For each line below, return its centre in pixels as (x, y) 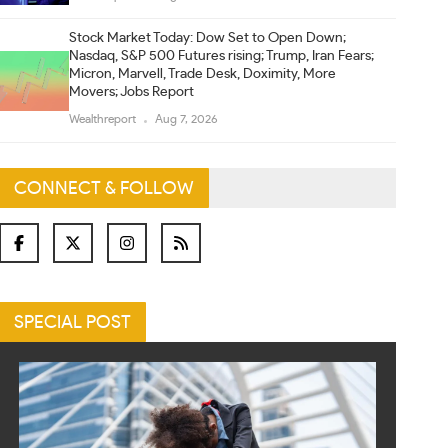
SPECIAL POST (73, 323)
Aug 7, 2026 (187, 119)
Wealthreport (104, 119)
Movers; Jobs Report (132, 92)
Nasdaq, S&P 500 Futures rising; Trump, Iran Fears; (222, 56)
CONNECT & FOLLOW (104, 189)
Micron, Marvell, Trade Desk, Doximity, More (203, 74)
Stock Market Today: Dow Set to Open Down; (208, 38)
